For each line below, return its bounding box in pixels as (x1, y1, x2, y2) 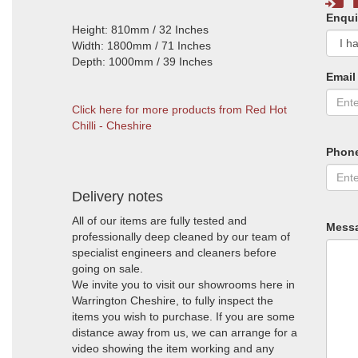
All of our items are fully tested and (72, 214, 247, 227)
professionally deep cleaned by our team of (72, 230, 290, 243)
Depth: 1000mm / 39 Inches (72, 55, 213, 68)
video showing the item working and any (72, 342, 274, 355)
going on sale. (72, 262, 143, 275)
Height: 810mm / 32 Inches (72, 23, 209, 36)
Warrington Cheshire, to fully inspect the (72, 294, 273, 307)
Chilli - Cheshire (72, 119, 152, 132)
